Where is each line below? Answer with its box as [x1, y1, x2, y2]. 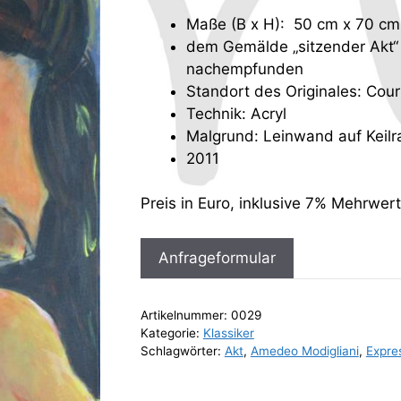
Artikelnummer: [140, 307, 231, 322]
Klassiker [202, 325, 254, 340]
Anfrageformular [158, 248, 276, 267]
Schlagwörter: [140, 343, 225, 358]
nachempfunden [185, 59, 303, 78]
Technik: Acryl [185, 104, 286, 123]
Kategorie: [140, 325, 203, 340]
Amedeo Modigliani [250, 343, 359, 358]
